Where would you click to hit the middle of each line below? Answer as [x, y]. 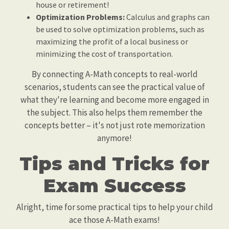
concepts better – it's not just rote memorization [114, 125]
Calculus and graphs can [167, 17]
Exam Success [114, 186]
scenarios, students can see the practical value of [114, 87]
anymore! [114, 138]
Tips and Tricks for [114, 164]
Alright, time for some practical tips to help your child [114, 207]
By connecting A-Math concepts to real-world [114, 74]
